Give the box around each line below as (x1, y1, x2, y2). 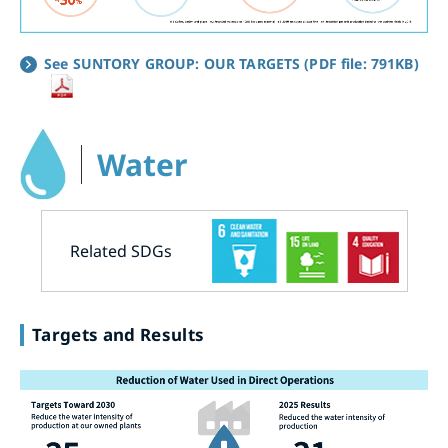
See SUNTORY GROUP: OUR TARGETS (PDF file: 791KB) (44, 54, 419, 74)
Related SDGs (69, 240, 172, 263)
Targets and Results (32, 323, 205, 347)
